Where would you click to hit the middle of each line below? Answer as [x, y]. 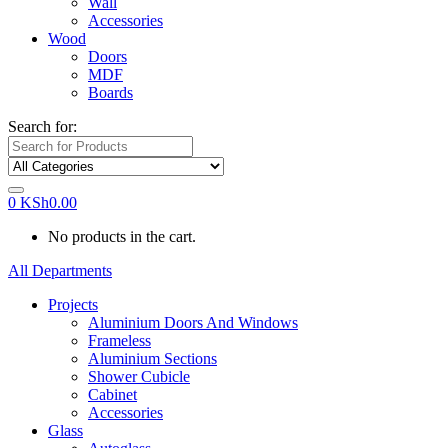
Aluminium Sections [152, 358]
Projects [73, 304]
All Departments [60, 270]
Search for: [42, 126]
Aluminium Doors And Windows [193, 322]
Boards [110, 92]
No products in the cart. [122, 236]
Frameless [119, 340]
